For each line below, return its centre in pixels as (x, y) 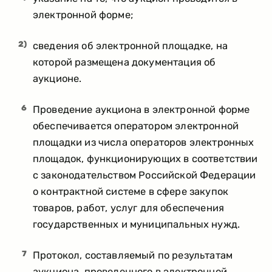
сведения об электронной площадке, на (130, 46)
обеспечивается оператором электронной (136, 126)
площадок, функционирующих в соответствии (145, 159)
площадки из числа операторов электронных (144, 143)
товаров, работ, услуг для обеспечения (129, 208)
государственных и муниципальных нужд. (137, 225)
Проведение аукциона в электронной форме (141, 110)
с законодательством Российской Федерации (144, 175)
